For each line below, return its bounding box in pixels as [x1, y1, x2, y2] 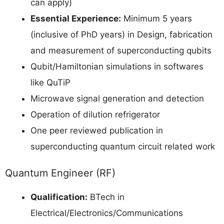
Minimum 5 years [121, 13, 192, 24]
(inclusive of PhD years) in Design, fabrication [30, 29, 212, 40]
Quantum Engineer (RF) [5, 166, 115, 179]
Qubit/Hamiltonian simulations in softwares [30, 61, 203, 72]
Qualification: [30, 191, 87, 202]
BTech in [87, 191, 124, 202]
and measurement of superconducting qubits [30, 45, 211, 56]
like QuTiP [30, 77, 70, 88]
